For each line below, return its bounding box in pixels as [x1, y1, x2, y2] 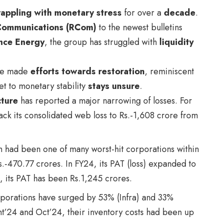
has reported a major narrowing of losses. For [18, 94, 192, 107]
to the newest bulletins [96, 21, 182, 34]
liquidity [159, 35, 194, 48]
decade [164, 6, 196, 19]
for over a [122, 6, 164, 19]
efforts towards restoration [30, 65, 145, 78]
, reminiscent [145, 65, 194, 78]
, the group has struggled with [44, 35, 159, 48]
